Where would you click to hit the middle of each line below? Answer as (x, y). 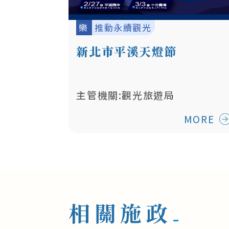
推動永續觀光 (123, 28)
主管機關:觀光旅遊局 (125, 95)
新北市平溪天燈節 (127, 51)
